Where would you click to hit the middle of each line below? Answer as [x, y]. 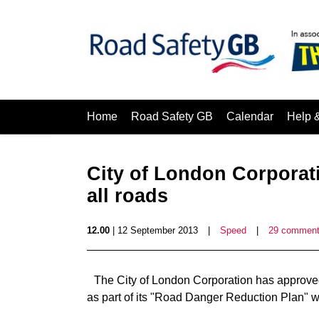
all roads [127, 196]
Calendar [250, 116]
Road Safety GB [172, 116]
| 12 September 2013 [154, 230]
